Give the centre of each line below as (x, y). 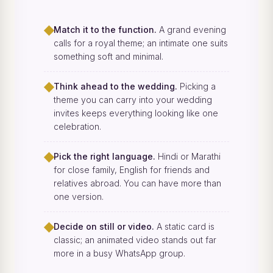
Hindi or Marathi (188, 157)
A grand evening (191, 30)
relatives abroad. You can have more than (137, 183)
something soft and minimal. (108, 57)
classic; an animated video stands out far (135, 240)
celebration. (77, 127)
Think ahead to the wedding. (115, 87)
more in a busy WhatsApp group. (119, 253)
